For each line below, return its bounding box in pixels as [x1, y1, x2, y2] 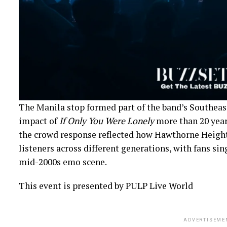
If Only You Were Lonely [59, 115, 154, 127]
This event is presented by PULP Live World [18, 180, 193, 192]
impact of [18, 115, 59, 127]
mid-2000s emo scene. [18, 156, 107, 168]
